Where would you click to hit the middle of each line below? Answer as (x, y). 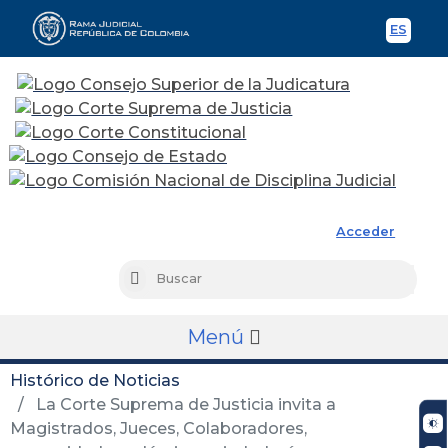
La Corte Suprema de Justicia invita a (184, 404)
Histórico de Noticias (95, 380)
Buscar (161, 280)
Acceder (366, 231)
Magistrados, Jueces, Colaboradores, (158, 428)
